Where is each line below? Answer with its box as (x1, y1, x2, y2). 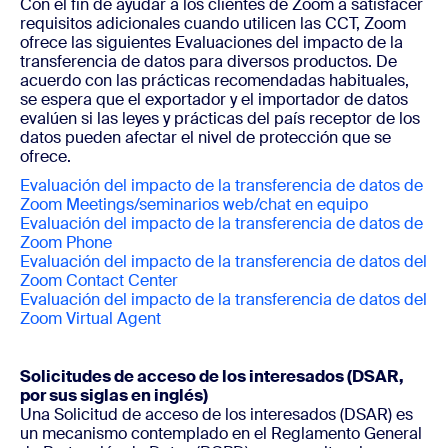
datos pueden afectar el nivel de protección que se (20, 127, 391, 148)
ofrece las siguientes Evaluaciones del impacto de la (20, 32, 403, 53)
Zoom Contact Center (20, 270, 178, 291)
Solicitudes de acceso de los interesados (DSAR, (20, 366, 404, 387)
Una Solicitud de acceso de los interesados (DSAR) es (20, 404, 413, 425)
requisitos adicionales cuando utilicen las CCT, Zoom (20, 13, 406, 34)
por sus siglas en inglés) (20, 385, 208, 406)
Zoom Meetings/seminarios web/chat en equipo (20, 194, 368, 215)
